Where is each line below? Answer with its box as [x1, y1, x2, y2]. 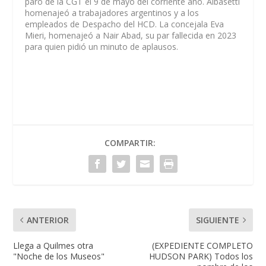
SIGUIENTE [195, 214, 239, 226]
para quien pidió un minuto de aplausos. [25, 41, 179, 53]
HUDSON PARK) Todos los [148, 250, 253, 262]
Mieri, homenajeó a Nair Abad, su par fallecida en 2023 [25, 30, 237, 42]
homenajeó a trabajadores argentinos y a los [25, 7, 199, 19]
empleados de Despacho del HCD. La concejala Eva [25, 18, 224, 30]
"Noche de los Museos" [13, 250, 105, 262]
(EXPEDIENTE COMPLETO [151, 239, 253, 251]
